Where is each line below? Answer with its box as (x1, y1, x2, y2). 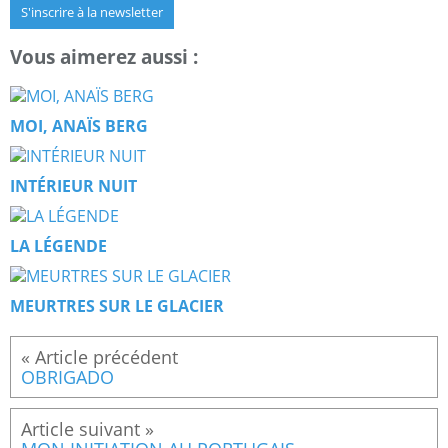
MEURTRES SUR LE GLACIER (10, 295, 224, 318)
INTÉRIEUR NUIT (10, 175, 137, 198)
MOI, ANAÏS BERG (10, 115, 148, 138)
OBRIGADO (21, 365, 114, 390)
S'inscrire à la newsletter (21, 2, 163, 21)
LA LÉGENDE (10, 235, 107, 258)
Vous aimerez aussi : (10, 44, 198, 70)
